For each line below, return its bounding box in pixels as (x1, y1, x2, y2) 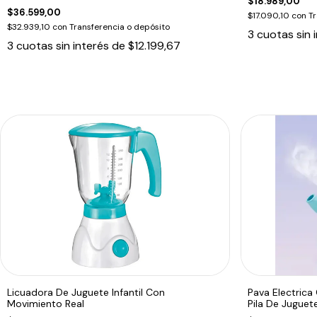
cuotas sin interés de (16, 38, 128, 53)
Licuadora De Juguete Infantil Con (7, 285, 165, 299)
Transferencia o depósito (69, 21, 170, 33)
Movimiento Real (7, 296, 84, 310)
